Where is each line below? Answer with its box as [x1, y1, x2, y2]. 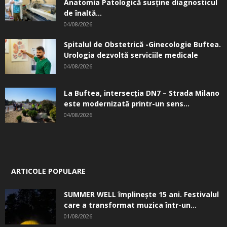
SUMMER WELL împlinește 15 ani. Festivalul [64, 189, 219, 199]
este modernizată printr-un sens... [64, 98, 190, 108]
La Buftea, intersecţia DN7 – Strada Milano [64, 88, 219, 98]
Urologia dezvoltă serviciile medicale [64, 50, 198, 60]
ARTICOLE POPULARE [11, 166, 86, 176]
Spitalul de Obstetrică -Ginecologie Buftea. [64, 39, 221, 49]
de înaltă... [64, 8, 102, 18]
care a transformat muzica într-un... [64, 200, 197, 210]
